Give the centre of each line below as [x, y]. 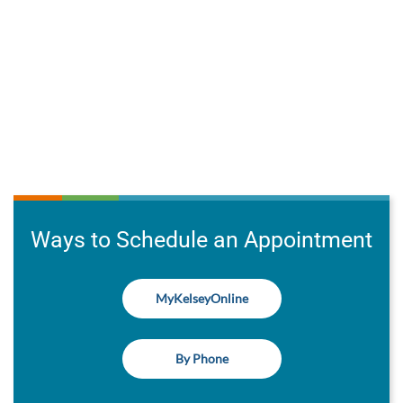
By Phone [201, 358]
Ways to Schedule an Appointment [201, 240]
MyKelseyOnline [201, 298]
